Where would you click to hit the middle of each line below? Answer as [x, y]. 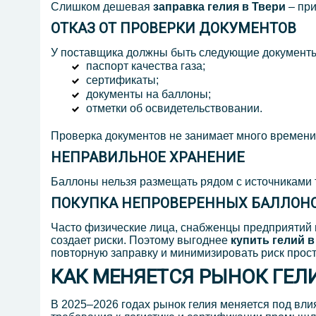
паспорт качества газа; [146, 66]
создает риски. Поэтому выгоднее [141, 241]
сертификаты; [122, 80]
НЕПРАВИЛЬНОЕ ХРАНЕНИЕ [148, 158]
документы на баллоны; [148, 95]
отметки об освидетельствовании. [174, 109]
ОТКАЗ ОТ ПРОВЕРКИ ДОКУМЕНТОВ [174, 29]
